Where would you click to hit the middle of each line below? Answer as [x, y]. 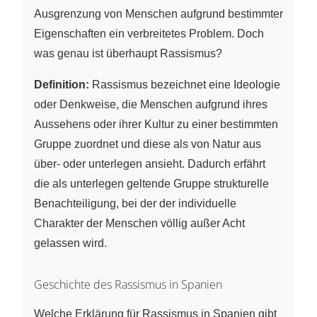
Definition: [62, 84]
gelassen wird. [70, 243]
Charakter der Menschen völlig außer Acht [139, 223]
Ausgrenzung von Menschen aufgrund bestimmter [158, 13]
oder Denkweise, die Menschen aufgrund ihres [151, 104]
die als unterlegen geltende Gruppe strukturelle [151, 183]
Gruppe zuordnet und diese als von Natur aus [148, 144]
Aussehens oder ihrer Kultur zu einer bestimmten [156, 124]
